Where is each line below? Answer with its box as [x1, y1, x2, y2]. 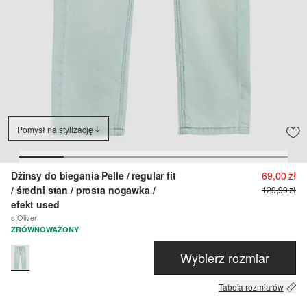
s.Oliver [11, 212, 37, 223]
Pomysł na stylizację [17, 123, 93, 135]
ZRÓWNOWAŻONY [11, 224, 79, 235]
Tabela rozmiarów [219, 281, 284, 293]
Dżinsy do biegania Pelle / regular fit [11, 169, 176, 183]
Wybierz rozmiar [180, 248, 269, 267]
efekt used [11, 197, 60, 212]
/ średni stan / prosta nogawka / [11, 183, 156, 197]
